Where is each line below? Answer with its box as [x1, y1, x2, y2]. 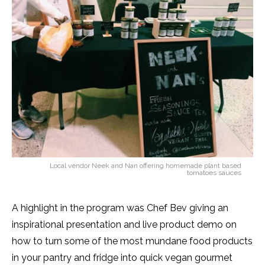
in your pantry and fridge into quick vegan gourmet [12, 252, 232, 263]
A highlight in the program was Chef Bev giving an [12, 202, 228, 214]
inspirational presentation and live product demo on [12, 219, 237, 230]
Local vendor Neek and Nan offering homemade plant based [50, 161, 241, 170]
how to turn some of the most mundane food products [12, 235, 253, 247]
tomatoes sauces [187, 169, 241, 177]
